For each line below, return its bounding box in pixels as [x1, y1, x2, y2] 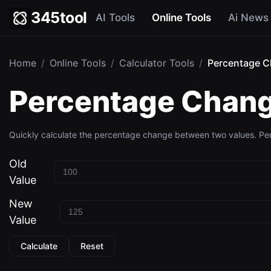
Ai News [227, 11, 269, 24]
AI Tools [95, 11, 135, 24]
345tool [31, 8, 87, 27]
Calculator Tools [119, 57, 194, 69]
